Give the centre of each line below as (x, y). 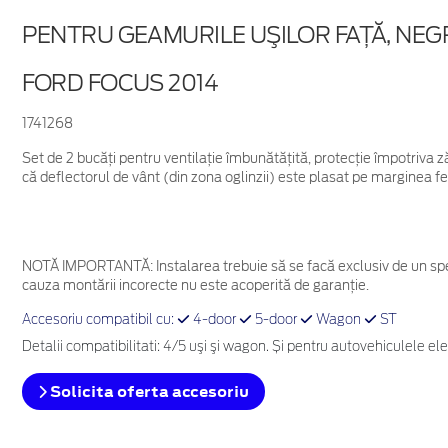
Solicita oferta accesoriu (147, 392)
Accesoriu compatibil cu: (99, 321)
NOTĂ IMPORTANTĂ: (87, 267)
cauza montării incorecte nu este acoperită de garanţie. (195, 286)
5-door (275, 321)
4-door (214, 321)
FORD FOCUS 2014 (119, 83)
